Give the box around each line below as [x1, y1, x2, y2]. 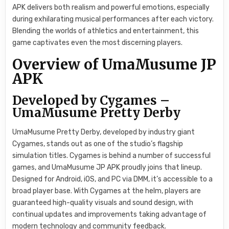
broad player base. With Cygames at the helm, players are [12, 186, 201, 195]
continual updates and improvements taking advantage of [12, 210, 207, 219]
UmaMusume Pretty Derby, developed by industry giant [12, 127, 195, 136]
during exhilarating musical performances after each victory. [12, 15, 214, 24]
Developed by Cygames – [12, 92, 170, 108]
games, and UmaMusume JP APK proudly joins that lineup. [12, 163, 202, 172]
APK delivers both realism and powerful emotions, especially [12, 3, 210, 12]
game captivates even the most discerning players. [12, 38, 183, 47]
